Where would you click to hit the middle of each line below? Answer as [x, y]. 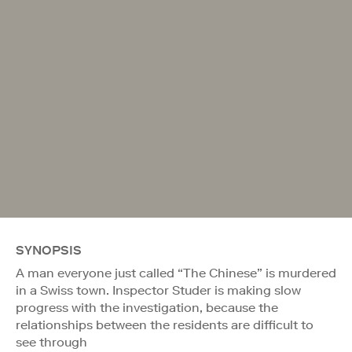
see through [51, 342]
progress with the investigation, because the [147, 307]
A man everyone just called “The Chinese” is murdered [176, 273]
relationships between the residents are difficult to [165, 324]
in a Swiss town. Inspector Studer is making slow [158, 290]
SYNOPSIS [49, 250]
